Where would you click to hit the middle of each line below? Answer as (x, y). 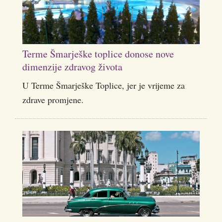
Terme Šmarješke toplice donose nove (98, 54)
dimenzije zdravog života (72, 67)
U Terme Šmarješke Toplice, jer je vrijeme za (104, 85)
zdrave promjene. (53, 100)
